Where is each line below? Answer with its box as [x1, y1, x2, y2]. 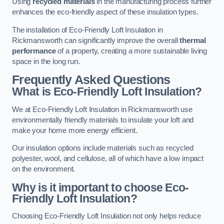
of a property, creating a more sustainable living [55, 46, 207, 55]
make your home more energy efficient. [12, 126, 137, 134]
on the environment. [12, 165, 75, 173]
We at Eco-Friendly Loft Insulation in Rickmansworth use [12, 105, 193, 113]
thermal [179, 36, 206, 44]
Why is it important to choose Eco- [12, 180, 189, 194]
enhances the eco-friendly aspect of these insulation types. [12, 8, 198, 16]
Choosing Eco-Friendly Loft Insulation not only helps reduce [12, 212, 201, 220]
